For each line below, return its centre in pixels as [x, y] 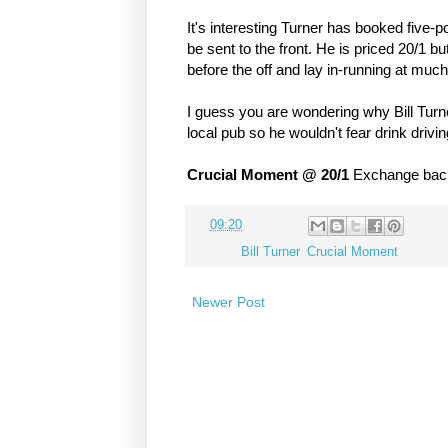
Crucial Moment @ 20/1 [270, 174]
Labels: [218, 252]
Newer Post [228, 302]
